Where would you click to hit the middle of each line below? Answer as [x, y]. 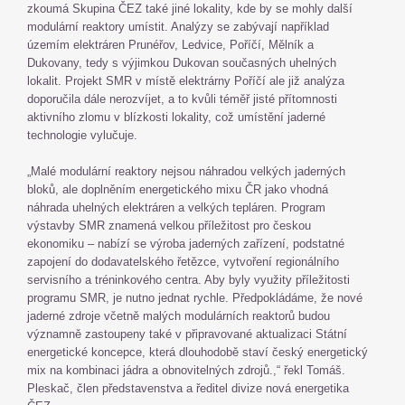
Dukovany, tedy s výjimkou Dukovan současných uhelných [182, 63]
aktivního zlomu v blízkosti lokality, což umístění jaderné [176, 117]
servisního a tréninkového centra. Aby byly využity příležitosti [188, 280]
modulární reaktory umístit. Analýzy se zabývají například [178, 27]
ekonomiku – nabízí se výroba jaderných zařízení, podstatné [186, 244]
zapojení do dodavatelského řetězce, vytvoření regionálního [183, 262]
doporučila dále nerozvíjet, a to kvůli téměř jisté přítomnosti [182, 99]
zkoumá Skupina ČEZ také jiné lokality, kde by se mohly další [190, 9]
